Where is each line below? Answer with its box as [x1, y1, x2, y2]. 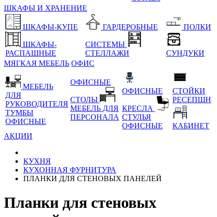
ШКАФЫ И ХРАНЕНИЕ [4, 4, 87, 13]
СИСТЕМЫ [85, 40, 127, 49]
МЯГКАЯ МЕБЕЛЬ [4, 59, 69, 68]
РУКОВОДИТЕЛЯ [5, 100, 68, 108]
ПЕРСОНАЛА [70, 113, 119, 122]
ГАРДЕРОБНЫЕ [103, 23, 158, 31]
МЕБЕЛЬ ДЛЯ [70, 104, 119, 113]
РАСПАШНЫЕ [5, 49, 56, 58]
